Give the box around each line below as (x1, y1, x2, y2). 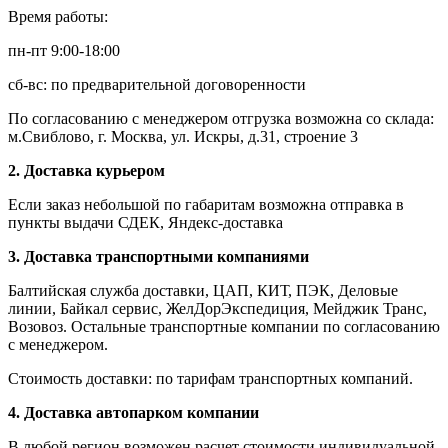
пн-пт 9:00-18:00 (8, 41, 120, 59)
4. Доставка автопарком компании (8, 403, 259, 421)
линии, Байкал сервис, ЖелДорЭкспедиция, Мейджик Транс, (8, 299, 427, 317)
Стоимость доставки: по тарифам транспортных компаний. (8, 369, 413, 387)
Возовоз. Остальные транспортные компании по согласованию (8, 317, 440, 335)
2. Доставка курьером (8, 161, 165, 179)
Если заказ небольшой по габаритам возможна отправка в (8, 195, 404, 213)
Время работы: (8, 7, 112, 25)
